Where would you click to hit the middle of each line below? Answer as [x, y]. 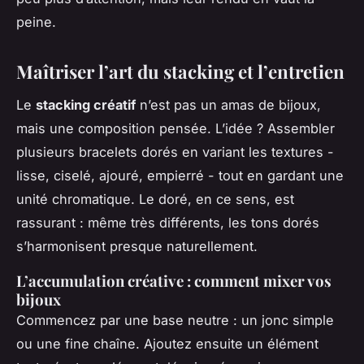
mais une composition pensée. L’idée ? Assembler [175, 128]
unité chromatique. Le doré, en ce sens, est [155, 199]
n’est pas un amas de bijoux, [228, 104]
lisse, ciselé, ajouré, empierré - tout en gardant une [180, 175]
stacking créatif [86, 104]
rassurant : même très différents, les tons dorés [168, 222]
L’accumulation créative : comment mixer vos [174, 280]
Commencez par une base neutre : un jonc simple [175, 320]
